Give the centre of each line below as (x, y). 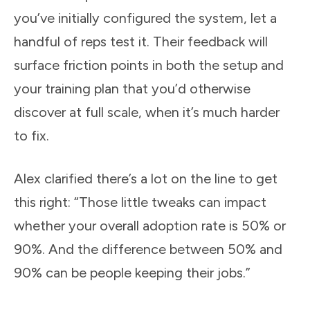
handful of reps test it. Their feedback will (141, 41)
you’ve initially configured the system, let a (145, 18)
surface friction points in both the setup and (149, 65)
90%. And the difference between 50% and (148, 249)
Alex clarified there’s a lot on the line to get (146, 178)
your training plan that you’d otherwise (132, 88)
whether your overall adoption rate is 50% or (150, 225)
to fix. (31, 135)
